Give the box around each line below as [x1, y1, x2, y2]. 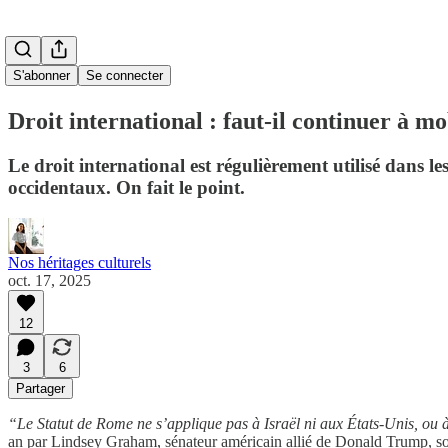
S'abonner [13, 68, 70, 83]
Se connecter [86, 68, 163, 83]
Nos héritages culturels [8, 253, 151, 271]
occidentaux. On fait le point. [8, 176, 245, 198]
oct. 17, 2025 [8, 271, 91, 289]
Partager [16, 380, 65, 396]
